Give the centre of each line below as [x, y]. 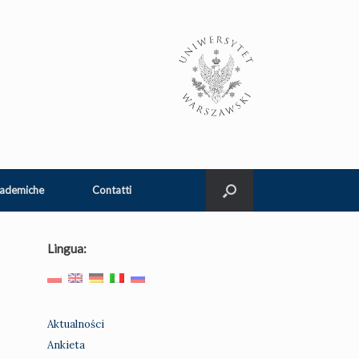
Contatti [112, 190]
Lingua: [67, 249]
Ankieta [67, 345]
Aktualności [76, 325]
